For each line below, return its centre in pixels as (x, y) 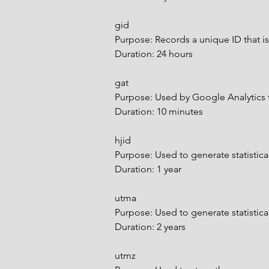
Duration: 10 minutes (159, 111)
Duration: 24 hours (154, 54)
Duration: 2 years (150, 227)
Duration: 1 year (148, 169)
